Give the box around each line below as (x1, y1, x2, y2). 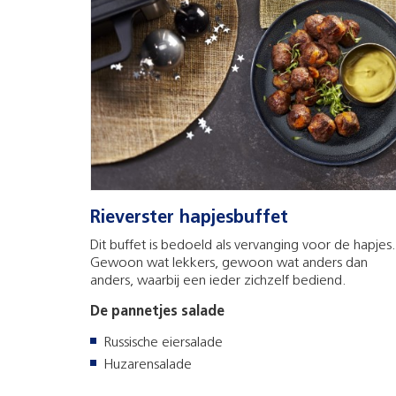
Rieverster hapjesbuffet (90, 209, 288, 227)
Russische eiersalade (103, 335, 223, 350)
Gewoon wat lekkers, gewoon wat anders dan (90, 255, 368, 270)
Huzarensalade (103, 357, 192, 372)
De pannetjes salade (90, 304, 225, 319)
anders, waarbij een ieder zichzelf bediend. (90, 273, 346, 288)
